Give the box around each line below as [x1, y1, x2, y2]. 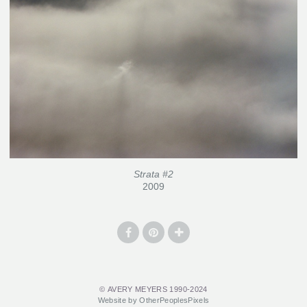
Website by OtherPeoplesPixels [97, 296, 210, 305]
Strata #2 [134, 169, 173, 180]
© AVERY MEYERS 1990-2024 [99, 285, 208, 294]
